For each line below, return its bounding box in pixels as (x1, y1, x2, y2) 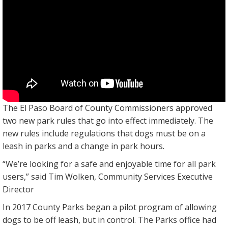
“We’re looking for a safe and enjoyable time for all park (3, 158, 216, 170)
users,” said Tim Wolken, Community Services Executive (3, 171, 213, 183)
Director (3, 184, 34, 195)
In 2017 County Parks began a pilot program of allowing (3, 202, 217, 213)
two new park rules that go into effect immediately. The (3, 115, 213, 127)
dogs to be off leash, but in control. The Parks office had (3, 214, 216, 226)
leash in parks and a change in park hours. (3, 140, 164, 152)
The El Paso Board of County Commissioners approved (3, 102, 212, 114)
